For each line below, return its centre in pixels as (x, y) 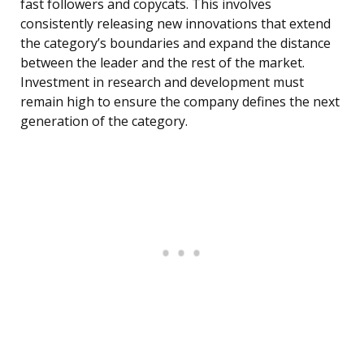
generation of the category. (104, 121)
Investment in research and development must (162, 82)
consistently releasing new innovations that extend (175, 24)
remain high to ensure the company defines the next (180, 102)
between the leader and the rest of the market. (162, 63)
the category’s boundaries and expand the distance (175, 43)
